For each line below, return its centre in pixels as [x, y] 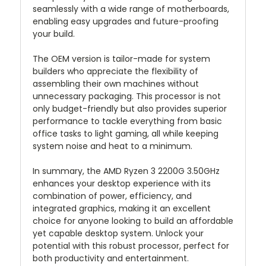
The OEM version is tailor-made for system [121, 59]
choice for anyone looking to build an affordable [133, 221]
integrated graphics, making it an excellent [122, 209]
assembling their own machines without [116, 84]
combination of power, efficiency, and [112, 196]
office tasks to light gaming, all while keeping [126, 134]
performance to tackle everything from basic [127, 121]
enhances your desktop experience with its [122, 184]
